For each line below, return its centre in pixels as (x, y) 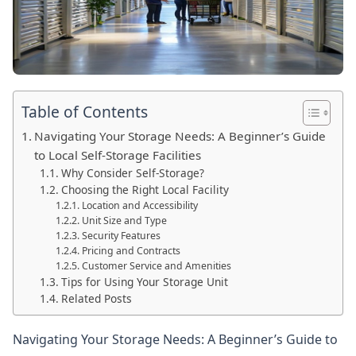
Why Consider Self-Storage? (132, 173)
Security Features (121, 236)
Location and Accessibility (139, 206)
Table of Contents (85, 112)
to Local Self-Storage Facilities (118, 155)
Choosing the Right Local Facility (145, 190)
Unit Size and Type (124, 221)
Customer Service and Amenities (156, 266)
